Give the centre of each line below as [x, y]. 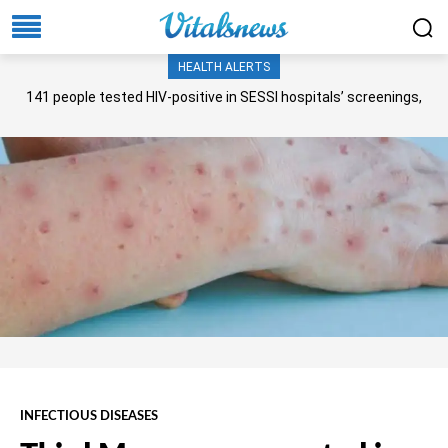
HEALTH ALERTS [224, 66]
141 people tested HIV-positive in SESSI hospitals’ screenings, [224, 96]
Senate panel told [224, 112]
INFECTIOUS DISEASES [89, 416]
